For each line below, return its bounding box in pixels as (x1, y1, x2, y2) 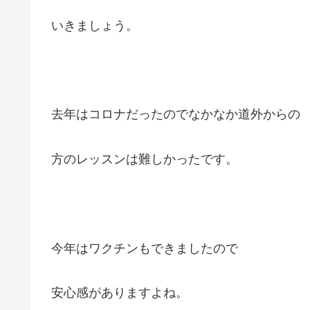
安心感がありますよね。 (51, 286, 188, 300)
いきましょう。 (51, 18, 138, 33)
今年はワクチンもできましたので (51, 241, 238, 255)
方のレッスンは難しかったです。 (51, 152, 238, 166)
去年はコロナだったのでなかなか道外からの (51, 107, 300, 122)
